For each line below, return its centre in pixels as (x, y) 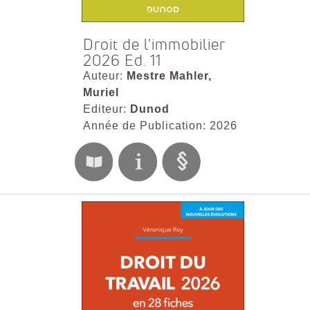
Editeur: (106, 109)
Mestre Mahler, (169, 76)
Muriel (101, 93)
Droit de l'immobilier (154, 45)
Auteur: (104, 76)
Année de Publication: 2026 (160, 126)
